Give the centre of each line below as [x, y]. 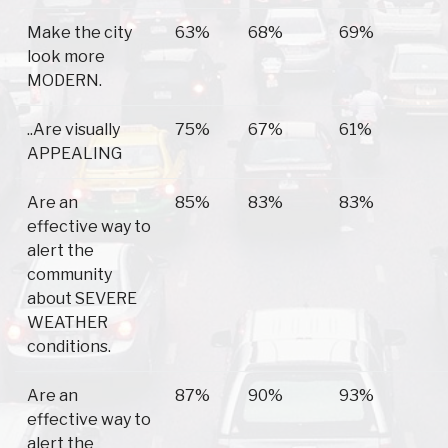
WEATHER [67, 323]
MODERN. [64, 81]
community [69, 275]
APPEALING [74, 154]
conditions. [69, 347]
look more [66, 57]
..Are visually [73, 130]
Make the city [79, 33]
